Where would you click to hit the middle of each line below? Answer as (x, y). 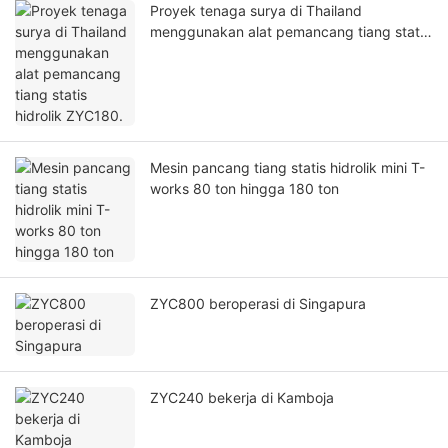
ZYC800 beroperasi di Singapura (258, 304)
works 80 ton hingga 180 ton (244, 189)
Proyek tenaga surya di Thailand (256, 11)
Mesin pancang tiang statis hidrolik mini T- (287, 168)
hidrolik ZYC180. (204, 53)
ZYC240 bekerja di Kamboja (242, 398)
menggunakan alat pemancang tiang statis (290, 32)
